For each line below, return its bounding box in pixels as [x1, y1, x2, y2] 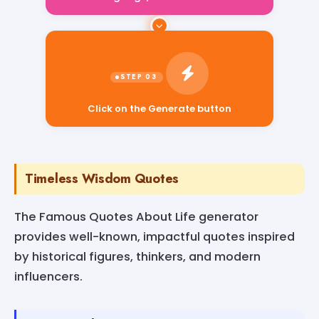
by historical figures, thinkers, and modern [14, 248, 261, 265]
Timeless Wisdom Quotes [25, 169, 179, 188]
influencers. [14, 268, 83, 285]
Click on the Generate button [88, 101, 231, 115]
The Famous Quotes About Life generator [14, 208, 258, 225]
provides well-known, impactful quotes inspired [14, 228, 295, 245]
